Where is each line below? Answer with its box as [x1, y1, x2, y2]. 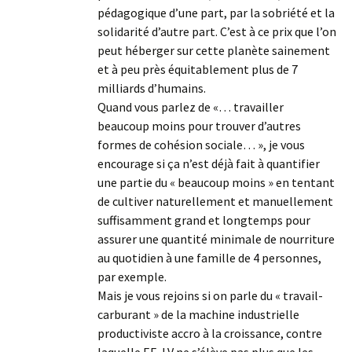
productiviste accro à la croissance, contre [97, 325, 322, 341]
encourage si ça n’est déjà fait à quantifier [97, 156, 320, 171]
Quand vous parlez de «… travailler [97, 99, 284, 115]
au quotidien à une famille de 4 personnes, [97, 250, 321, 266]
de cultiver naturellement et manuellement [97, 193, 333, 209]
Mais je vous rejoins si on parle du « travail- [97, 288, 323, 303]
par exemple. [97, 269, 167, 284]
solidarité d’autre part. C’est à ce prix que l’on [97, 24, 336, 39]
